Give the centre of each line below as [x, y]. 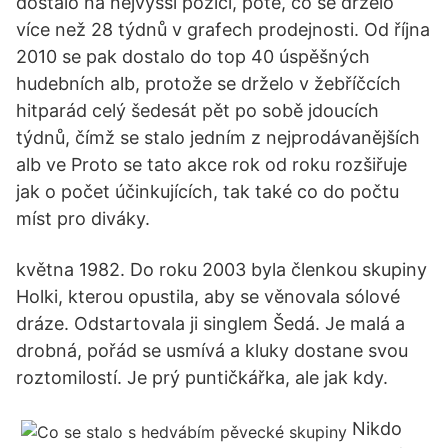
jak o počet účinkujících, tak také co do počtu [207, 191]
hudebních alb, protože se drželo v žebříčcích [208, 83]
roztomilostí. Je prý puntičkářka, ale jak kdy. [202, 377]
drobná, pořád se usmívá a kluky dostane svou [212, 350]
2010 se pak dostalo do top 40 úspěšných [193, 56]
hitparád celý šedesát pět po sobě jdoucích [197, 110]
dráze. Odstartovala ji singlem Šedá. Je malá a [210, 323]
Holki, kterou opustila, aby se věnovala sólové [208, 296]
